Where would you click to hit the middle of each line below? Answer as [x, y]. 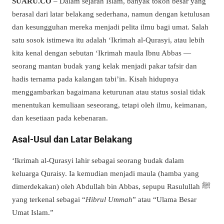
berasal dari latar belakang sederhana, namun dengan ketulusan [111, 14]
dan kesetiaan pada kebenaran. [60, 118]
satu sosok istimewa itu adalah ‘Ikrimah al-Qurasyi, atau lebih [108, 40]
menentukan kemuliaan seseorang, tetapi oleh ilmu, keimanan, [109, 105]
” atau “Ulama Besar [164, 199]
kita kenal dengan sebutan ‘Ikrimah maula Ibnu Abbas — [101, 53]
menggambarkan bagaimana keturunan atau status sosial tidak [109, 92]
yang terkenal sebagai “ [49, 199]
